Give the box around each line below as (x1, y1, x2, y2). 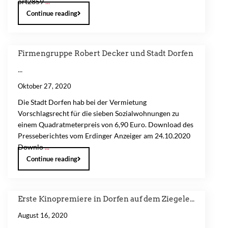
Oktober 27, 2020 (18, 82, 71, 90)
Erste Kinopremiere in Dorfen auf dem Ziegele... (18, 194, 194, 204)
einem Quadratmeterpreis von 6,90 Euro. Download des (18, 120, 193, 129)
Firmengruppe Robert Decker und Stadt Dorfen (18, 49, 193, 58)
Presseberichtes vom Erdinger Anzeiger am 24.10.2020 (18, 131, 190, 140)
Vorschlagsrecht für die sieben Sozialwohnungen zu (18, 109, 179, 118)
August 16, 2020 (18, 211, 68, 219)
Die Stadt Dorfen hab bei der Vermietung (18, 98, 147, 106)
